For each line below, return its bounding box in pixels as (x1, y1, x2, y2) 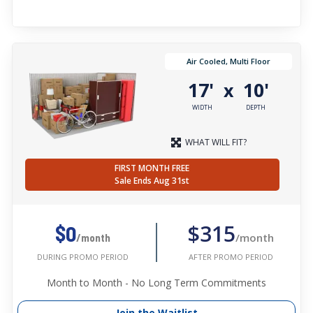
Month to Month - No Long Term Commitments (47, 276, 266, 290)
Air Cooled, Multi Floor (187, 56, 270, 67)
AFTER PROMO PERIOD (188, 251, 273, 262)
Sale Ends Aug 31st (115, 175, 190, 187)
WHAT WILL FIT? (185, 136, 247, 149)
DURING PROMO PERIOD (36, 252, 129, 263)
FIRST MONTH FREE (115, 162, 190, 175)
